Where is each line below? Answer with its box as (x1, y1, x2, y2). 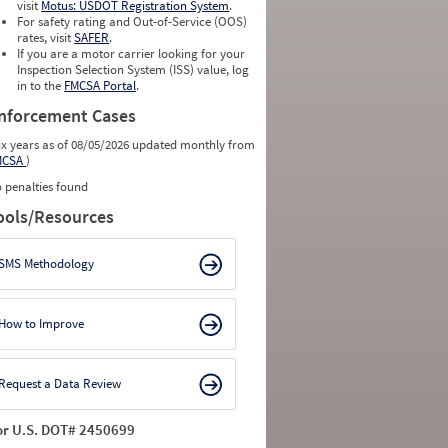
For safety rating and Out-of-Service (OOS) (17, 13, 248, 30)
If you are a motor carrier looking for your (17, 45, 246, 62)
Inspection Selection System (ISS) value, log (17, 61, 250, 78)
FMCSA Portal (64, 77, 137, 94)
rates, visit (17, 29, 75, 46)
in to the (17, 77, 65, 94)
